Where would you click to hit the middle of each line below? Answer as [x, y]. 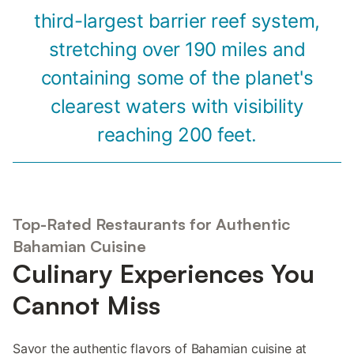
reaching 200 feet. [177, 134]
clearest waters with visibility [177, 106]
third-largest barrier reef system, [177, 21]
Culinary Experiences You [164, 274]
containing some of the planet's [177, 77]
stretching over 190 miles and [177, 49]
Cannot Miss [87, 305]
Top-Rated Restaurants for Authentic [151, 224]
